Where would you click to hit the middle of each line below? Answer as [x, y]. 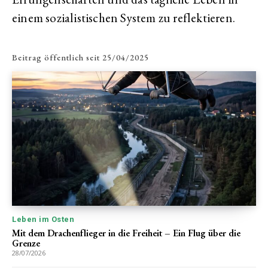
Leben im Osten [43, 219]
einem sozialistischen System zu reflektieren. [124, 18]
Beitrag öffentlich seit [56, 58]
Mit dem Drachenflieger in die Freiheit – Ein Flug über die [126, 233]
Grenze [26, 243]
